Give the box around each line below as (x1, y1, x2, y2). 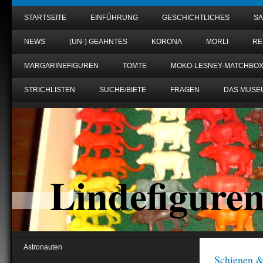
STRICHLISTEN (24, 86, 75, 94)
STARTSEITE (24, 14, 66, 22)
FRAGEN (170, 86, 200, 94)
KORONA (151, 38, 182, 46)
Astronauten (23, 243, 62, 251)
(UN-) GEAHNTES (69, 38, 127, 46)
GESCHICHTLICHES (162, 14, 230, 22)
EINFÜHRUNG (90, 14, 138, 22)
